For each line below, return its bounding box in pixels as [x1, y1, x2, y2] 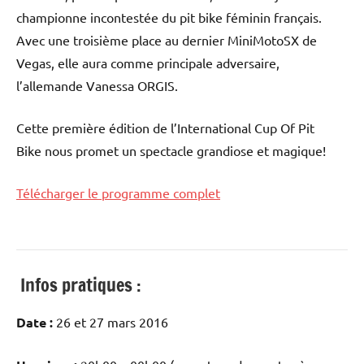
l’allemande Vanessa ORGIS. [16, 76, 178, 93]
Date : [16, 314, 53, 331]
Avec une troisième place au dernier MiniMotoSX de [16, 31, 317, 48]
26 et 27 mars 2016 [53, 314, 168, 331]
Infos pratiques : [16, 271, 141, 297]
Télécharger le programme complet [16, 184, 220, 201]
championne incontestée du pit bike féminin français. [16, 8, 322, 25]
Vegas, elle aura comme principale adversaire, [16, 54, 279, 71]
